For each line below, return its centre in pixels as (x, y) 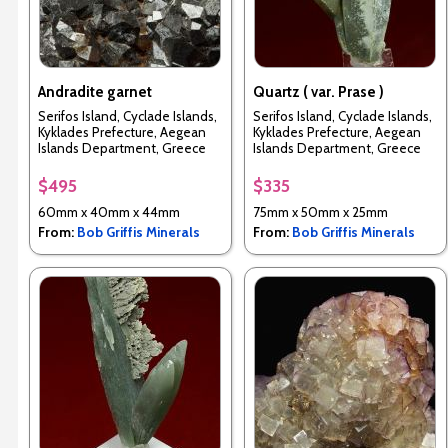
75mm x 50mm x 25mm (320, 212)
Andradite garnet (94, 92)
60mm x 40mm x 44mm (108, 212)
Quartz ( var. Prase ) (318, 92)
